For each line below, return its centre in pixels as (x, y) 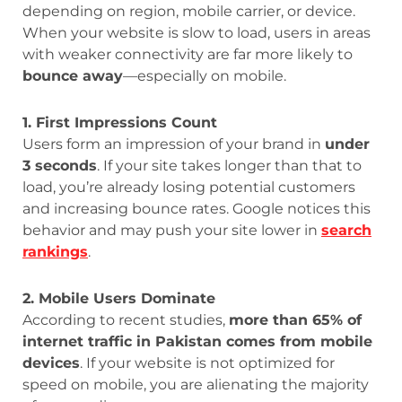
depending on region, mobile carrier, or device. (189, 11)
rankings (55, 251)
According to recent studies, (126, 319)
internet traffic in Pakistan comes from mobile (197, 341)
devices (51, 363)
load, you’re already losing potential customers (189, 187)
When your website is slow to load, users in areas (197, 32)
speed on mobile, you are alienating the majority (196, 384)
